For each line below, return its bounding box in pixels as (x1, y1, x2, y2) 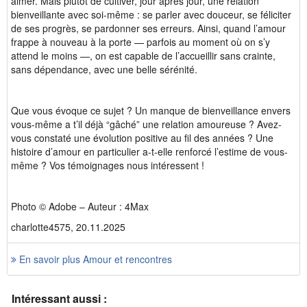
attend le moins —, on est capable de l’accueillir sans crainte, (11, 49, 275, 62)
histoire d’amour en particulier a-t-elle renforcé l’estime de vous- (11, 145, 288, 158)
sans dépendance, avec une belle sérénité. (11, 62, 197, 76)
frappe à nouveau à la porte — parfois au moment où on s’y (11, 35, 270, 49)
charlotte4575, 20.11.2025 (11, 220, 125, 234)
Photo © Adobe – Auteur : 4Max (11, 199, 151, 213)
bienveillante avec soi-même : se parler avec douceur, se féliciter (11, 8, 291, 21)
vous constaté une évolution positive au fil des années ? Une (11, 131, 273, 145)
